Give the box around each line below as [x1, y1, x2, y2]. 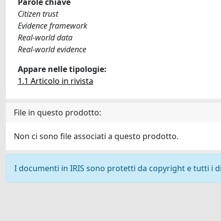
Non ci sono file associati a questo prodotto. [14, 131, 179, 142]
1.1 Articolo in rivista [18, 75, 93, 86]
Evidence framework [18, 20, 87, 31]
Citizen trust [18, 8, 58, 19]
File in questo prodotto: [14, 107, 101, 118]
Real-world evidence [18, 44, 86, 55]
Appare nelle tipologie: [18, 64, 107, 74]
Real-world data [18, 32, 73, 43]
